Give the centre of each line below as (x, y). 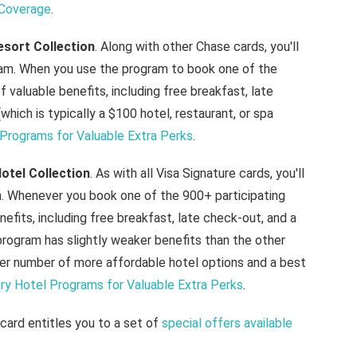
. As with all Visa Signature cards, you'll (197, 174)
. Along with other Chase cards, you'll (196, 47)
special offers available (227, 323)
